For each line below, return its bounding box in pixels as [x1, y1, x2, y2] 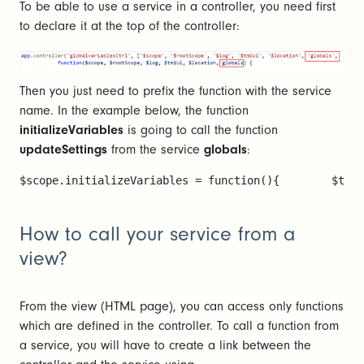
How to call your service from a [19, 223, 296, 246]
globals [204, 142, 247, 158]
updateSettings [19, 142, 107, 158]
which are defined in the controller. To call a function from [19, 318, 339, 334]
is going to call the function [128, 123, 278, 138]
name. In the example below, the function [19, 103, 249, 119]
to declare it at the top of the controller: [19, 19, 240, 34]
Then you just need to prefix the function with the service [19, 84, 331, 99]
